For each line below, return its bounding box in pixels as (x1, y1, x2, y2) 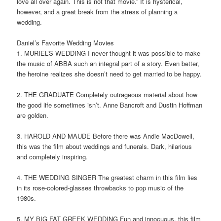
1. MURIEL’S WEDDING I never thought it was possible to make (17, 48, 201, 58)
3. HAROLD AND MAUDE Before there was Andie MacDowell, (17, 131, 195, 141)
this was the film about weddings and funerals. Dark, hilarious (17, 142, 192, 151)
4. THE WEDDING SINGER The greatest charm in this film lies (17, 173, 198, 183)
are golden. (17, 110, 49, 120)
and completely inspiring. (17, 152, 88, 162)
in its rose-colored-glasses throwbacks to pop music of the (17, 183, 184, 193)
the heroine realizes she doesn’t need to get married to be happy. (17, 69, 202, 78)
